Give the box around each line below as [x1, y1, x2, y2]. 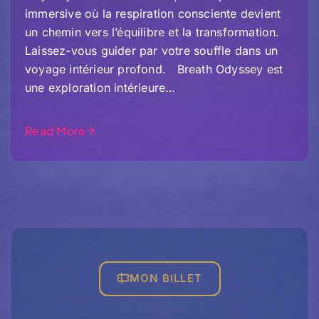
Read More [25, 122, 86, 138]
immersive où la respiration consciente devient [25, 6, 281, 21]
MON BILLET [130, 271, 202, 286]
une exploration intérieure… [25, 80, 176, 95]
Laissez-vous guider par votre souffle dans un [25, 43, 278, 58]
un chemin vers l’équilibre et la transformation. [25, 24, 280, 39]
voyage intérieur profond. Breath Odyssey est [25, 61, 283, 76]
